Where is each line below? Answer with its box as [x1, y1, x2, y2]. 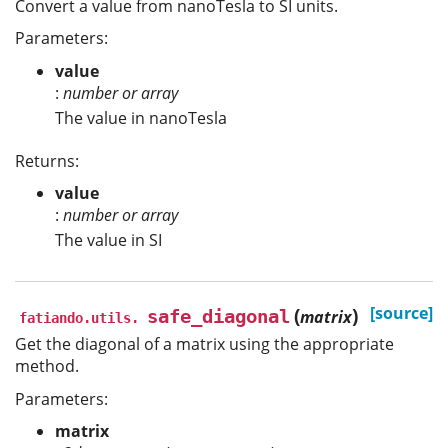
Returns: [15, 149, 79, 172]
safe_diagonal [147, 305, 290, 329]
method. [15, 355, 79, 378]
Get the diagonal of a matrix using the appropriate [15, 333, 394, 356]
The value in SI [55, 229, 162, 252]
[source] [370, 302, 433, 325]
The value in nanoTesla [55, 106, 227, 129]
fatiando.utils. [19, 310, 139, 327]
